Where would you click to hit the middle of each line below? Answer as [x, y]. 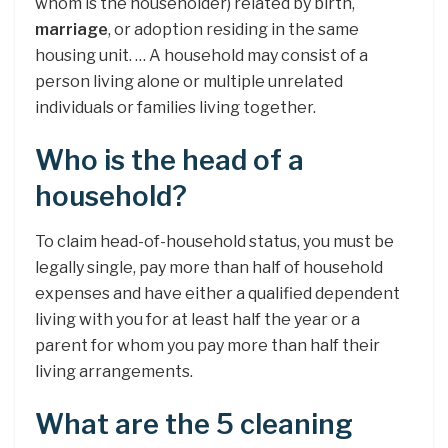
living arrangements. [114, 371]
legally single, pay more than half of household [209, 267]
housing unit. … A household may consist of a [201, 55]
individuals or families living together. [175, 107]
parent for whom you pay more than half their [207, 345]
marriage [71, 29]
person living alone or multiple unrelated [189, 81]
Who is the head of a [169, 161]
